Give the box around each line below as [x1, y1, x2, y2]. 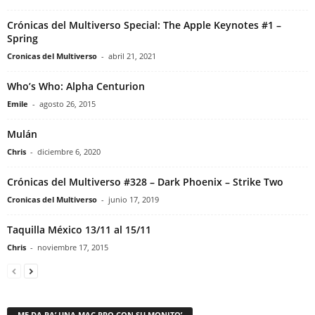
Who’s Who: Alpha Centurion [7, 79, 145, 94]
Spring [7, 32, 38, 46]
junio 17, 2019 [108, 194, 159, 205]
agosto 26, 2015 [39, 98, 96, 110]
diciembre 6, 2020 [37, 146, 101, 157]
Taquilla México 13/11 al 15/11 [7, 223, 151, 237]
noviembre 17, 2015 [37, 242, 108, 253]
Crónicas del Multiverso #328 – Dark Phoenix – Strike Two [7, 175, 283, 189]
